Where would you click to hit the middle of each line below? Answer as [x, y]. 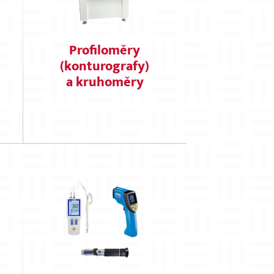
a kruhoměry [105, 82]
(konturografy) [105, 66]
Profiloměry [105, 50]
